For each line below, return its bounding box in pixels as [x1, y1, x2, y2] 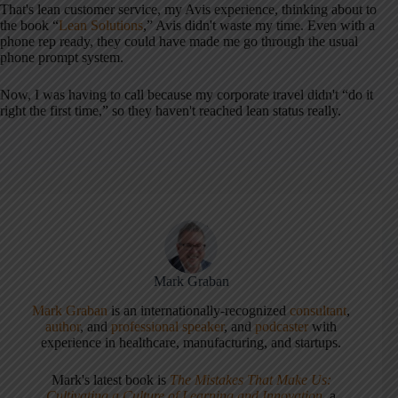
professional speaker [111, 319, 225, 335]
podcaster [255, 319, 309, 335]
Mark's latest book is [51, 372, 170, 388]
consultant [290, 303, 347, 319]
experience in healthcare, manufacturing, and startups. [41, 335, 342, 351]
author [45, 319, 81, 335]
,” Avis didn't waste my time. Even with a [143, 18, 375, 34]
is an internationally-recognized [111, 303, 291, 319]
